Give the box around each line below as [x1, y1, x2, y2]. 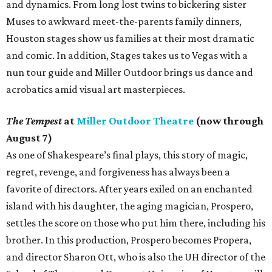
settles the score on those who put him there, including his [6, 217, 265, 229]
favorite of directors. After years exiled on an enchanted [6, 183, 253, 195]
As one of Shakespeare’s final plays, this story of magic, [6, 149, 248, 161]
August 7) [6, 132, 52, 144]
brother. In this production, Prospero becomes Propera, [6, 234, 251, 246]
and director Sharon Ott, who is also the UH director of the [6, 251, 265, 263]
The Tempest [6, 115, 62, 127]
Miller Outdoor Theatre [76, 115, 194, 127]
